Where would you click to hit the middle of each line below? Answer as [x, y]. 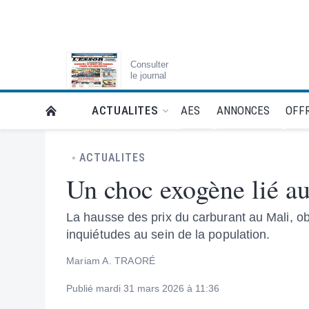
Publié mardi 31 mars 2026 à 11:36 [143, 288]
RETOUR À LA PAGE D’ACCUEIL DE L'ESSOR [151, 111]
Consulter [149, 64]
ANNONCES [243, 110]
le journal [148, 76]
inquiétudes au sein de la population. [168, 235]
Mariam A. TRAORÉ [111, 261]
